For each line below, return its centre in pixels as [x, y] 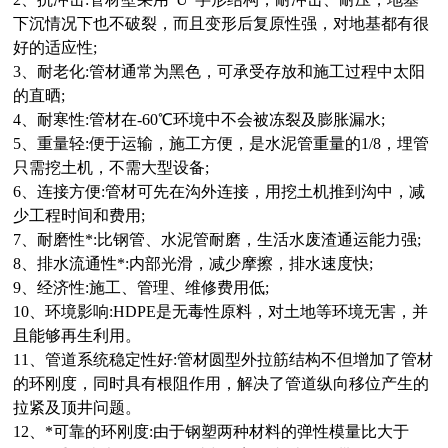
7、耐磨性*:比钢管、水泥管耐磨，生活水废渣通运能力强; [217, 239]
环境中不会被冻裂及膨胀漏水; [279, 119]
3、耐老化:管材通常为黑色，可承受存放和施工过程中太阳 [219, 71]
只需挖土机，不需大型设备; [111, 167]
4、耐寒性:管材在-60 [86, 119]
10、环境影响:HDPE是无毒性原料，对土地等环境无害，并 [221, 311]
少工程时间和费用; [79, 215]
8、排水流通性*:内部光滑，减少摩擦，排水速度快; [193, 263]
